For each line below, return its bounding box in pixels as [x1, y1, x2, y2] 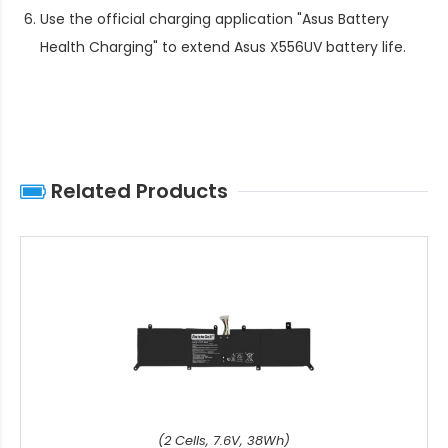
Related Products [46, 177, 228, 206]
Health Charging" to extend [40, 37, 234, 58]
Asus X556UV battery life [234, 37, 403, 58]
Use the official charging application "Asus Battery [40, 9, 389, 30]
